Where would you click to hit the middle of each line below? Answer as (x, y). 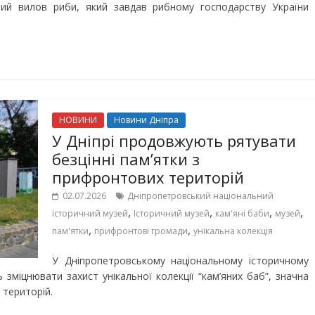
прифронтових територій (148, 177)
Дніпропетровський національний (200, 196)
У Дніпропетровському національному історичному (180, 261)
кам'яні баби (242, 213)
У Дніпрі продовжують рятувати (174, 141)
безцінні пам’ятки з (126, 159)
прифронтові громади (141, 231)
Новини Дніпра (146, 120)
